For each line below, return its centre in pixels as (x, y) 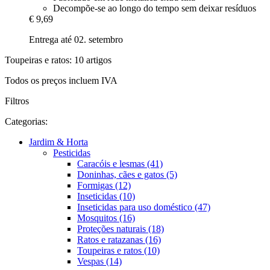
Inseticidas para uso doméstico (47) (144, 207)
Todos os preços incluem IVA (61, 81)
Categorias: (26, 122)
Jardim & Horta (58, 142)
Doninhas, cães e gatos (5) (127, 175)
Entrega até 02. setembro (76, 40)
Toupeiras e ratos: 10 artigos (58, 60)
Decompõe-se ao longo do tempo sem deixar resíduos (155, 8)
